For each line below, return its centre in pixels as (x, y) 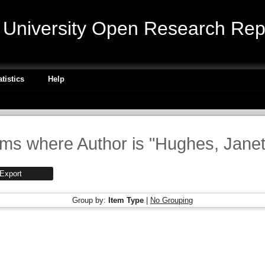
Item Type (126, 200)
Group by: (90, 200)
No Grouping (172, 200)
